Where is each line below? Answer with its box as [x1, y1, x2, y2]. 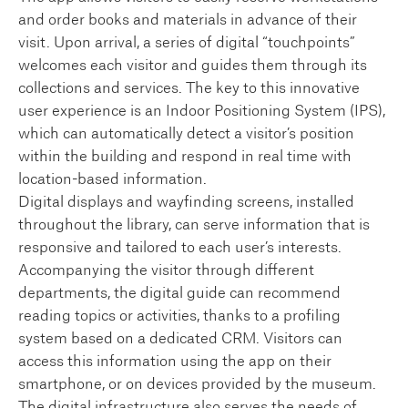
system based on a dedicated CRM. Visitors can [18, 331, 342, 346]
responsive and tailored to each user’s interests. [18, 240, 342, 255]
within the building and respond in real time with [18, 148, 352, 164]
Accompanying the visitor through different [18, 262, 314, 278]
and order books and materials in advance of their [18, 12, 357, 27]
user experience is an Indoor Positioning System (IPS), [18, 103, 385, 118]
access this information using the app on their [18, 353, 331, 369]
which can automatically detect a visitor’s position [18, 126, 354, 141]
